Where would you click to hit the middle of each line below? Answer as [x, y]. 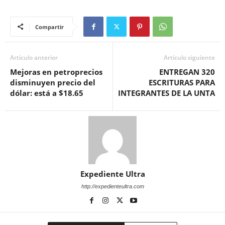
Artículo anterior [34, 58]
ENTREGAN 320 [187, 72]
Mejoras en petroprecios [56, 72]
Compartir [49, 27]
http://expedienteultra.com [113, 187]
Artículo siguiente [189, 58]
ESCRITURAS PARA [182, 83]
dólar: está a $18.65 [47, 93]
